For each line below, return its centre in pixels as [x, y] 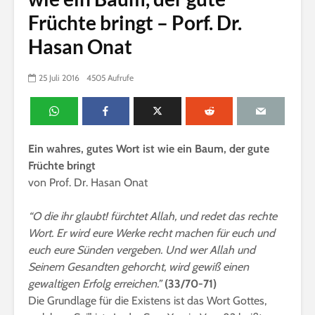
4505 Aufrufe [110, 78]
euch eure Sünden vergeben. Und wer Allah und [142, 250]
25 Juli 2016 [59, 78]
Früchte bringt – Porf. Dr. [135, 22]
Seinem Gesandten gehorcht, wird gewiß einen [139, 267]
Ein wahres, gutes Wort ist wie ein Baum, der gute [149, 149]
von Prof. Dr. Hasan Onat [88, 182]
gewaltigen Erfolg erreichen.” [96, 284]
